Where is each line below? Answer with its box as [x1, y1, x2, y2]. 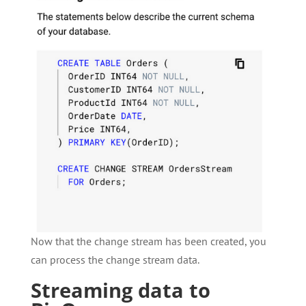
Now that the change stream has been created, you [30, 234, 266, 249]
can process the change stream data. [30, 253, 199, 267]
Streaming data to [30, 277, 210, 304]
